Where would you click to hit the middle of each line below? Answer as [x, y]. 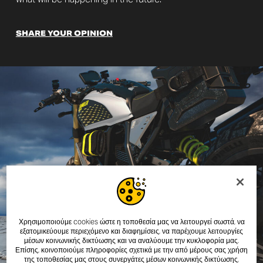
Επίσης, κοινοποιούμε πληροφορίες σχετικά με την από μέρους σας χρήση [131, 249]
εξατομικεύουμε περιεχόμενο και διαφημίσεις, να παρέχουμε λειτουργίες [131, 231]
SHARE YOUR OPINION [64, 33]
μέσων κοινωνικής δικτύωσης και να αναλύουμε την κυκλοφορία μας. [131, 240]
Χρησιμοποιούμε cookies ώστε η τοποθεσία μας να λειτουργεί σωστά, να [131, 221]
